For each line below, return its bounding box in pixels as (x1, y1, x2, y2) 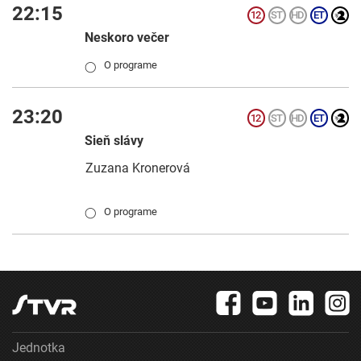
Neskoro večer (85, 30, 169, 45)
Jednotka (12, 339, 65, 355)
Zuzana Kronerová (85, 160, 190, 176)
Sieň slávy (85, 132, 143, 148)
